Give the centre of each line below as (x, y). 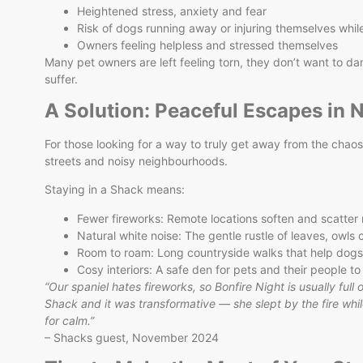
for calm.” (69, 320)
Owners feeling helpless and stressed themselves (207, 45)
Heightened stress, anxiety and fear (172, 11)
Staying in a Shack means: (115, 190)
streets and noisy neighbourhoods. (136, 160)
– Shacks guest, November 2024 (132, 337)
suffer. (61, 79)
